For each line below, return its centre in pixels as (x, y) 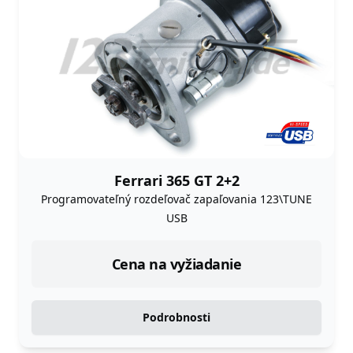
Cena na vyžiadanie (176, 264)
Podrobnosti (176, 318)
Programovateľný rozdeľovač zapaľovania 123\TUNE (176, 199)
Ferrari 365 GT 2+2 (176, 181)
